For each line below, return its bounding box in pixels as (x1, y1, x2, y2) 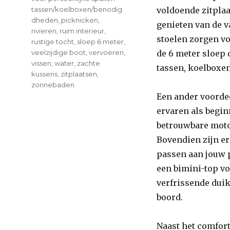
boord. (157, 192, 183, 202)
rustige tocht (31, 37, 74, 46)
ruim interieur (60, 27, 105, 35)
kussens (31, 70, 58, 78)
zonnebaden (31, 81, 75, 89)
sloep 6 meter (77, 37, 124, 46)
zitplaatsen (61, 70, 98, 78)
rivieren (31, 27, 57, 35)
